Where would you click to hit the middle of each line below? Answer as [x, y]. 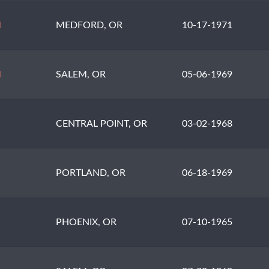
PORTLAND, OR [91, 173]
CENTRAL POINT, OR [102, 124]
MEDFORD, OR [89, 26]
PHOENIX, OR [86, 222]
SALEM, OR [81, 75]
